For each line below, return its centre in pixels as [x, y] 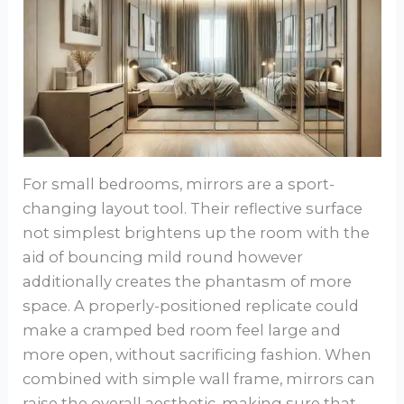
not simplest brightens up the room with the [197, 232]
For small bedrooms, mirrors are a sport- [179, 184]
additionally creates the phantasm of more [188, 281]
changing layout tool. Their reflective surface [193, 208]
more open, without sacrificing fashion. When [197, 354]
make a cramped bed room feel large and [182, 330]
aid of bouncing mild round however [163, 257]
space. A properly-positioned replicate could [191, 305]
